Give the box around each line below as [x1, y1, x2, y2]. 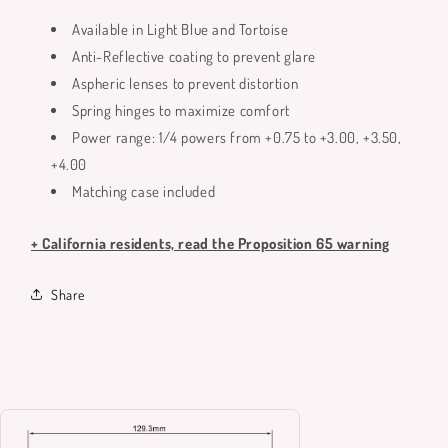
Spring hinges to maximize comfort [72, 101, 290, 120]
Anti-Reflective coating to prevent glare [72, 47, 317, 66]
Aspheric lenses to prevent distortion [72, 74, 299, 93]
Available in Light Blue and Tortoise [72, 20, 289, 39]
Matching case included [72, 182, 216, 201]
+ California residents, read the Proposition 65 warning [31, 234, 390, 253]
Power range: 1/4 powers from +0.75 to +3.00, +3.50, [72, 128, 402, 147]
